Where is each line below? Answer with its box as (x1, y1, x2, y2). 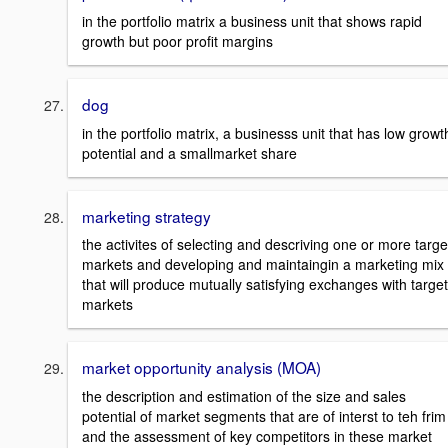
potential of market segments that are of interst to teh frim (82, 405, 446, 426)
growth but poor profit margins (82, 30, 273, 51)
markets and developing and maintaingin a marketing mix (82, 254, 444, 275)
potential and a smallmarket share (82, 142, 297, 163)
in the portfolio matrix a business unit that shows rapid (82, 10, 422, 31)
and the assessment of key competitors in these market (82, 425, 432, 446)
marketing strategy (82, 204, 211, 227)
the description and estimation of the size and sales (82, 385, 406, 406)
